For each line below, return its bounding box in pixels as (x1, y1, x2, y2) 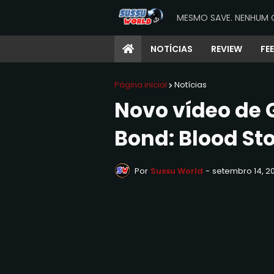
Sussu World (150, 165, 203, 177)
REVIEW (211, 43, 242, 55)
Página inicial (114, 79, 167, 91)
